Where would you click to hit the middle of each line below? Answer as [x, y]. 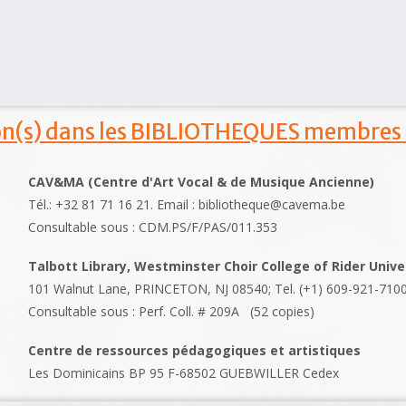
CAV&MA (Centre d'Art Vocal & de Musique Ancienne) [202, 182]
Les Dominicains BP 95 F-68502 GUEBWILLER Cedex [184, 373]
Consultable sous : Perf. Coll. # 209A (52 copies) [172, 312]
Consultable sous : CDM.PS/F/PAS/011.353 [153, 227]
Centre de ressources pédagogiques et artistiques [195, 351]
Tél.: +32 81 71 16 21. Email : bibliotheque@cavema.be [187, 205]
